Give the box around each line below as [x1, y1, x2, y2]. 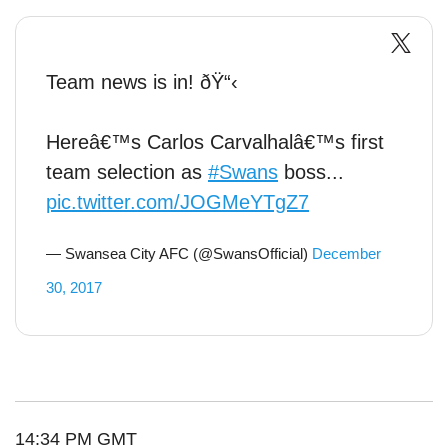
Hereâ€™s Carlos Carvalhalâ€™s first [46, 130, 384, 153]
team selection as [46, 160, 208, 183]
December [312, 244, 381, 262]
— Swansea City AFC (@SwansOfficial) [46, 244, 312, 262]
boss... [278, 160, 344, 183]
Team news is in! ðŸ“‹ [46, 70, 238, 93]
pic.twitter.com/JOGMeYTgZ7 [46, 190, 309, 213]
